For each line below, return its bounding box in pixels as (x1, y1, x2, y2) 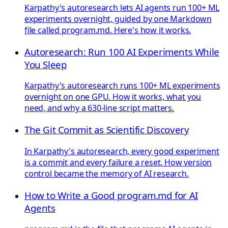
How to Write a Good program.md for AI (24, 188, 198, 202)
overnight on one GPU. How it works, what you (24, 91, 202, 103)
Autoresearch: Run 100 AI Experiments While (24, 45, 219, 58)
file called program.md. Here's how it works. (24, 24, 191, 36)
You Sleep (24, 58, 67, 71)
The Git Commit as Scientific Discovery (24, 123, 189, 136)
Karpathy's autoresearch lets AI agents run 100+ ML (24, 2, 220, 14)
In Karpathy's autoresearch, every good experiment (24, 145, 219, 157)
